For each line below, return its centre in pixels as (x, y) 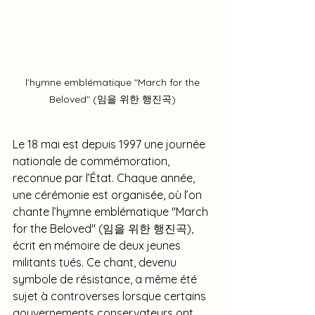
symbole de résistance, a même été (106, 279)
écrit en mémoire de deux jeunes (98, 245)
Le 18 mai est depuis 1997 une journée (110, 144)
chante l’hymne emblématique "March (112, 211)
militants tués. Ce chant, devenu (96, 262)
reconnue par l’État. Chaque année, (105, 178)
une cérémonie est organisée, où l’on (109, 194)
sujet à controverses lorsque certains (111, 296)
